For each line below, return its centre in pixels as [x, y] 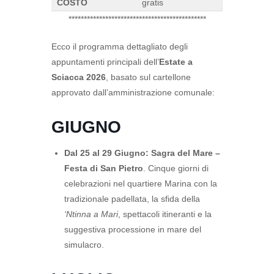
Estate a [176, 62]
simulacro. [84, 245]
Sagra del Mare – [186, 153]
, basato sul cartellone [148, 77]
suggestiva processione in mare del [133, 229]
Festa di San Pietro [104, 168]
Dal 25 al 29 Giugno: [106, 153]
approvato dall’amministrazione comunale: [133, 92]
